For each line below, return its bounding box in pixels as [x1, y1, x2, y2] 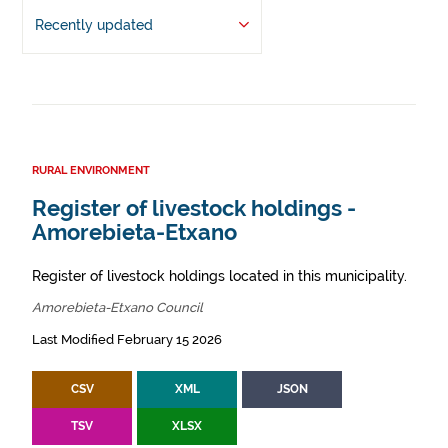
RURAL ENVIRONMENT [32, 164, 150, 177]
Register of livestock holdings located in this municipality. [32, 268, 407, 284]
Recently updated [34, 17, 153, 33]
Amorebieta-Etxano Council [32, 300, 203, 315]
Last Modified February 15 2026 [32, 332, 222, 347]
